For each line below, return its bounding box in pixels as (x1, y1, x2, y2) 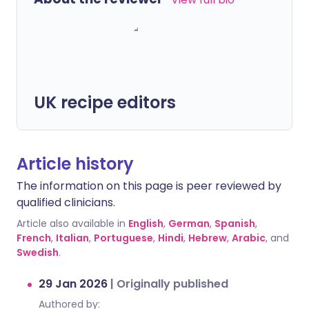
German (168, 217, 210, 230)
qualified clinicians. (17, 195, 115, 210)
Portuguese (94, 231, 153, 245)
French (17, 231, 51, 245)
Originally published (117, 276, 228, 292)
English (128, 217, 163, 230)
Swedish (17, 246, 59, 259)
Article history (17, 152, 134, 175)
